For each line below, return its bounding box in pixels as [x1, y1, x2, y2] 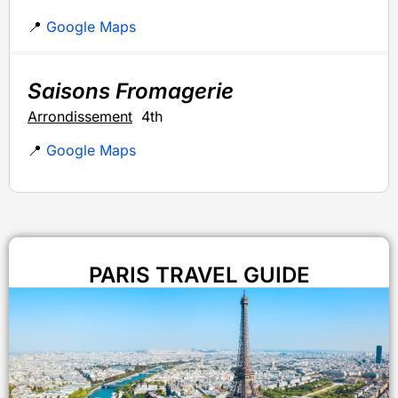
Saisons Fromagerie [28, 77, 234, 104]
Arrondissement [28, 107, 132, 125]
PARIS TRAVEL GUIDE [88, 261, 310, 288]
